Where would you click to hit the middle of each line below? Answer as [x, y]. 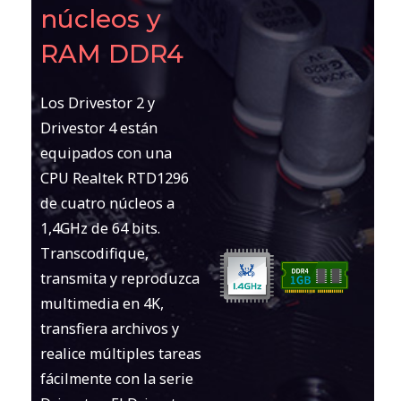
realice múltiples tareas [120, 353]
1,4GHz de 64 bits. [100, 228]
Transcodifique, [94, 253]
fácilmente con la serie [116, 378]
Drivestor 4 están [98, 128]
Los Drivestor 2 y [97, 102]
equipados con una [106, 153]
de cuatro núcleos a [107, 203]
